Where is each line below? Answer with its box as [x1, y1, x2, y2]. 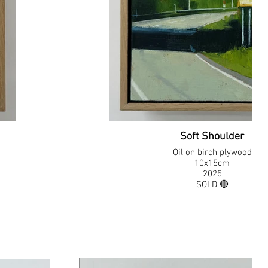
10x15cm [194, 158, 230, 169]
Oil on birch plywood [172, 147, 252, 158]
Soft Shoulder [180, 130, 245, 143]
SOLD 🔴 [196, 179, 229, 190]
